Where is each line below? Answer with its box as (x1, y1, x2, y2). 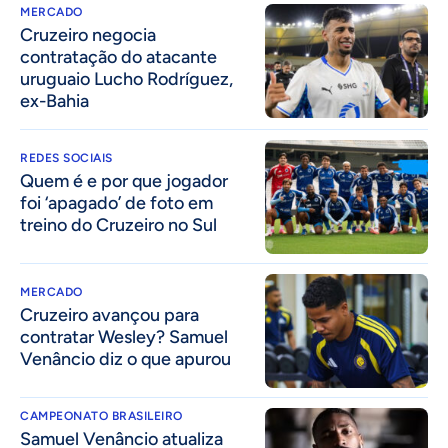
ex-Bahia (20, 89, 89, 112)
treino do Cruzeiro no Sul (20, 213, 217, 236)
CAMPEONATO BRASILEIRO (20, 409, 183, 424)
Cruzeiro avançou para (20, 304, 199, 327)
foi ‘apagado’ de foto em (20, 191, 213, 214)
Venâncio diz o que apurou (20, 348, 231, 371)
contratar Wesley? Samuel (20, 326, 228, 349)
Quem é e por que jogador (20, 169, 228, 192)
